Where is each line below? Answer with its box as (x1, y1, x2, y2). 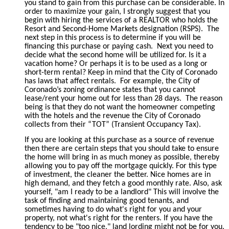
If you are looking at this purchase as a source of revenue (25, 135, 214, 144)
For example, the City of (120, 77, 200, 85)
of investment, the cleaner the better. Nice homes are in (25, 170, 211, 179)
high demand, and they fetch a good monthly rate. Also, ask (25, 179, 222, 188)
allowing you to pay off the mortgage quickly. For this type (25, 162, 217, 170)
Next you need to (157, 42, 213, 51)
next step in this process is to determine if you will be (25, 33, 201, 42)
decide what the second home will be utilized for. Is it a (25, 51, 207, 59)
